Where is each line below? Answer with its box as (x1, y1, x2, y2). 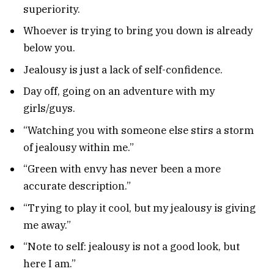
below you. (23, 41, 75, 55)
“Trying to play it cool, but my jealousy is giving (23, 201, 256, 215)
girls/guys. (23, 102, 75, 116)
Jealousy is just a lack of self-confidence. (23, 62, 223, 76)
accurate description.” (23, 179, 131, 193)
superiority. (23, 2, 80, 16)
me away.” (23, 218, 71, 232)
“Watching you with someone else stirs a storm (23, 123, 254, 137)
